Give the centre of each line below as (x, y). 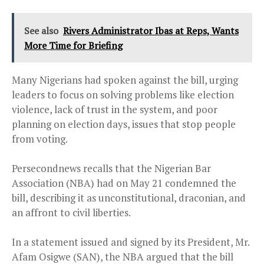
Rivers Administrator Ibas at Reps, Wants (151, 31)
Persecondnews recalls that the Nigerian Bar (111, 169)
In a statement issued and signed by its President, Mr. (131, 242)
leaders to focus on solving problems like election (123, 95)
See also (41, 31)
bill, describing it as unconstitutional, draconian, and (129, 198)
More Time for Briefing (73, 46)
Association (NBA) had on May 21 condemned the (124, 183)
